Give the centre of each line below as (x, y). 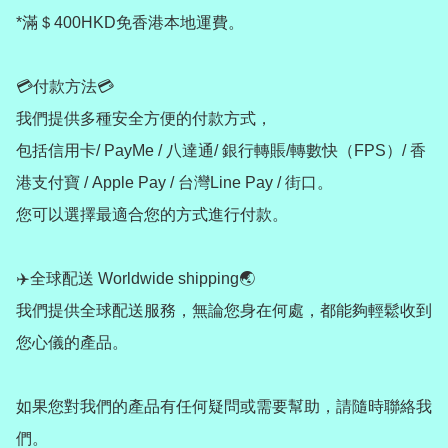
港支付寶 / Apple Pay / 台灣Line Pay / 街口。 (174, 182)
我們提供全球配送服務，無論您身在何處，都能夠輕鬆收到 (224, 310)
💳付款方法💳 (65, 86)
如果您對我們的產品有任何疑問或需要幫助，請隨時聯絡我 (224, 406)
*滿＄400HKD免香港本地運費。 (130, 22)
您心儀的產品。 (72, 342)
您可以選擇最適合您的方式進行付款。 (152, 214)
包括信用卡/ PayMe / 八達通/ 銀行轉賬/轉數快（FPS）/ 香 (221, 150)
